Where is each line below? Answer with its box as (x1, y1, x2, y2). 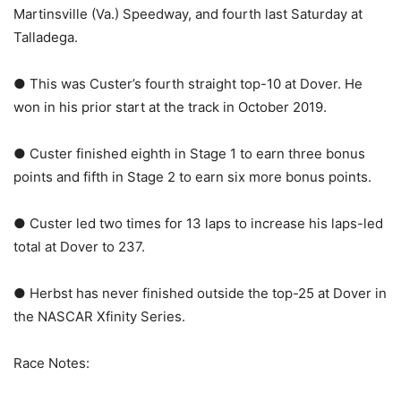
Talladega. (13, 29, 78, 47)
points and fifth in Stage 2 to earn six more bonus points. (13, 168, 371, 186)
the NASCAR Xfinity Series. (13, 308, 185, 326)
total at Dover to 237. (13, 238, 145, 256)
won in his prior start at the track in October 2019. (13, 98, 327, 116)
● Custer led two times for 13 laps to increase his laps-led (13, 215, 383, 233)
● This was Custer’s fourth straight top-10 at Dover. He (13, 75, 363, 93)
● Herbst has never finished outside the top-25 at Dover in (13, 285, 387, 303)
